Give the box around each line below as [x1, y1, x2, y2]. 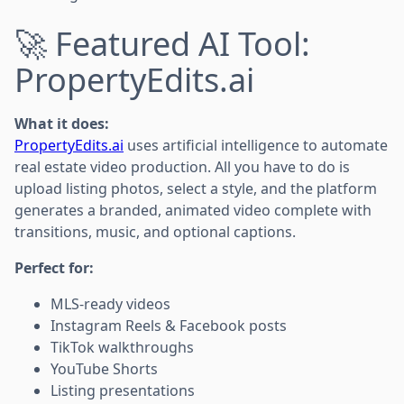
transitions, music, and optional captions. [14, 221, 296, 242]
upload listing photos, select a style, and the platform [14, 178, 377, 198]
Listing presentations [50, 380, 195, 400]
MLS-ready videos [50, 293, 170, 314]
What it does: [14, 113, 109, 133]
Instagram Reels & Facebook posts [50, 315, 287, 335]
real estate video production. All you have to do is [14, 156, 350, 177]
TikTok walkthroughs [50, 336, 194, 357]
